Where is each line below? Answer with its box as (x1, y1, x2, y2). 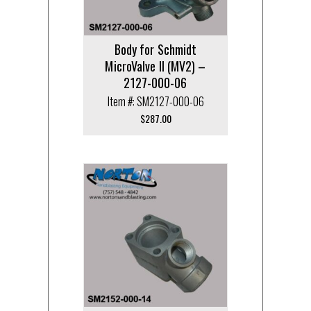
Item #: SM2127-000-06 (107, 92, 204, 110)
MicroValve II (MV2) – (105, 56, 206, 75)
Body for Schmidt (114, 40, 197, 58)
